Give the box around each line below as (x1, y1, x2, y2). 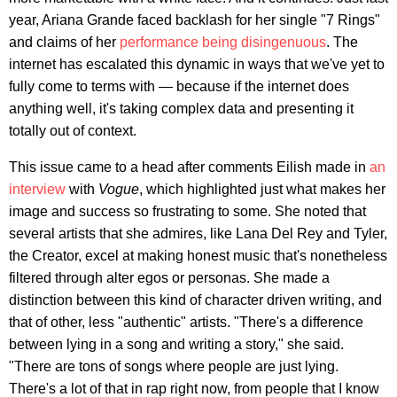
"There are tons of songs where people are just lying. (9, 358, 339, 374)
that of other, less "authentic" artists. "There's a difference (9, 314, 363, 330)
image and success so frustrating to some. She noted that (9, 203, 366, 219)
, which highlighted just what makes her (139, 181, 385, 197)
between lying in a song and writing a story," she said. (9, 336, 344, 352)
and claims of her (9, 34, 120, 50)
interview (9, 181, 66, 197)
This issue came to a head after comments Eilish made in (9, 159, 370, 175)
